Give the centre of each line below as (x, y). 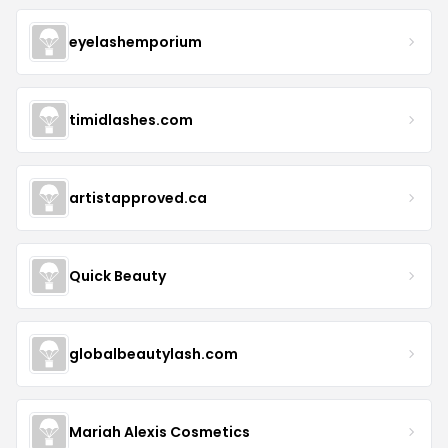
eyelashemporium (135, 41)
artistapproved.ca (138, 197)
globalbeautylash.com (153, 353)
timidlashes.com (131, 119)
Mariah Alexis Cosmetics (159, 431)
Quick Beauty (117, 275)
